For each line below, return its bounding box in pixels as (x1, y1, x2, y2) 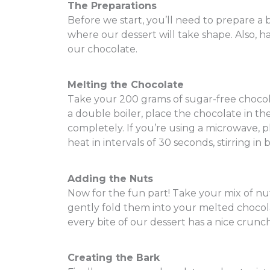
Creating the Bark (67, 251, 160, 263)
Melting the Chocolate (67, 79, 184, 91)
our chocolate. (67, 43, 137, 55)
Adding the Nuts (67, 172, 153, 184)
